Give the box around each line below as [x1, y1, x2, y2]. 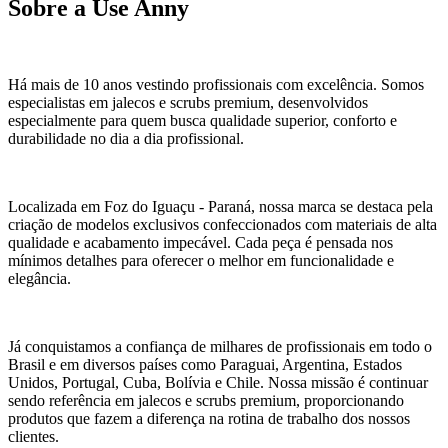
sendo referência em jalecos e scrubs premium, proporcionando [8, 391, 404, 409]
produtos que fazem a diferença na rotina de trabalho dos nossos [8, 409, 410, 427]
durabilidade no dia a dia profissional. [8, 129, 244, 147]
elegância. [8, 269, 71, 287]
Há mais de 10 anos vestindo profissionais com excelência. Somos [8, 75, 424, 93]
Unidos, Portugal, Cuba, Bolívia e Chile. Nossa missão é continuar [8, 373, 428, 391]
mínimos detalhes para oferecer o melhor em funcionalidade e [8, 251, 394, 269]
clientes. [8, 427, 59, 445]
